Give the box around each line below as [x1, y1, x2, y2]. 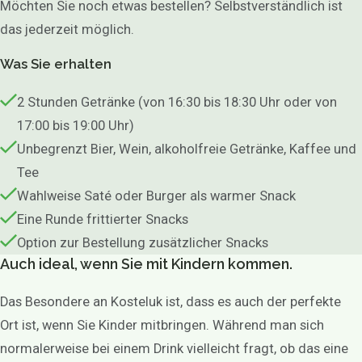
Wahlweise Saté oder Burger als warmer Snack [17, 188, 297, 204]
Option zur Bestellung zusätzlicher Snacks [17, 235, 269, 251]
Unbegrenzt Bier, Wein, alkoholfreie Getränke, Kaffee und [17, 141, 357, 158]
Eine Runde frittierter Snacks [17, 212, 189, 228]
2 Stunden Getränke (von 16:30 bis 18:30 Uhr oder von [17, 95, 338, 111]
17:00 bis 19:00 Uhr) [17, 118, 135, 134]
